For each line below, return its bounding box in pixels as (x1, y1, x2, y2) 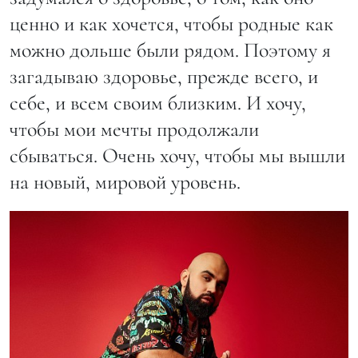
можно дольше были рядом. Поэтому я (10, 38, 331, 63)
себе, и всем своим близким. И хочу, (10, 90, 306, 116)
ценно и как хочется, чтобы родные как (10, 11, 333, 37)
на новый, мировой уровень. (10, 169, 241, 195)
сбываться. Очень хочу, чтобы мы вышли (10, 143, 345, 169)
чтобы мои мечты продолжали (10, 117, 259, 142)
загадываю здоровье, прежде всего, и (10, 64, 318, 89)
